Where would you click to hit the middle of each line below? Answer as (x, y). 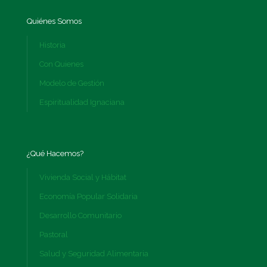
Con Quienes (61, 64)
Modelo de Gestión (72, 83)
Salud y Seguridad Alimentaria (94, 254)
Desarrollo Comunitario (80, 216)
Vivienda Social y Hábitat (83, 178)
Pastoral (54, 235)
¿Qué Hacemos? (55, 154)
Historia (52, 45)
